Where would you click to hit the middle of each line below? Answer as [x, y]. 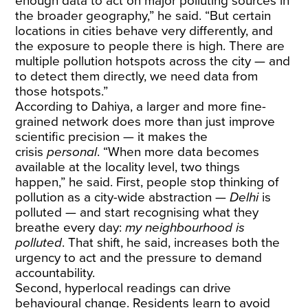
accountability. [57, 273]
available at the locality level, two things [128, 167]
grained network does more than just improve [145, 122]
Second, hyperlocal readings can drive [123, 288]
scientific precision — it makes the [112, 137]
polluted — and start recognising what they [137, 212]
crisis [31, 152]
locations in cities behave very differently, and [144, 31]
